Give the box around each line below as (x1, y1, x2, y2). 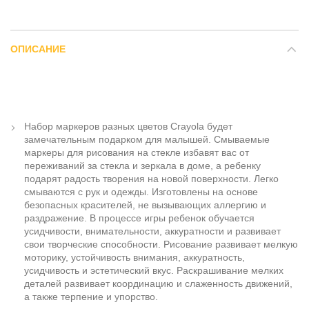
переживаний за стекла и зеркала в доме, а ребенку (24, 160, 261, 172)
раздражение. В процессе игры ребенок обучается (24, 212, 255, 224)
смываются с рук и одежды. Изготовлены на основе (24, 186, 258, 198)
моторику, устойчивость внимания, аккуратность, (24, 252, 245, 263)
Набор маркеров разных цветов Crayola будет (24, 121, 232, 132)
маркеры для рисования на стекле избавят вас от (24, 147, 249, 159)
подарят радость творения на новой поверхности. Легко (24, 173, 279, 185)
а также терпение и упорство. (24, 291, 158, 303)
